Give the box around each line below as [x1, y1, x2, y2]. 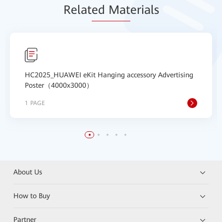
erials [130, 3, 159, 17]
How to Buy [13, 192, 51, 200]
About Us [13, 168, 43, 176]
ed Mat [91, 3, 130, 17]
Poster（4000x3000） [25, 81, 93, 89]
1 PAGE [25, 100, 45, 107]
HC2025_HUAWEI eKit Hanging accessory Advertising [25, 71, 193, 79]
